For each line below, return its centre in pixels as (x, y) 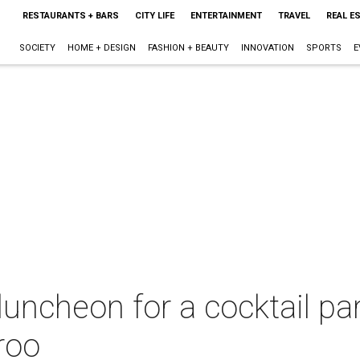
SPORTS (323, 48)
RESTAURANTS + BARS (70, 16)
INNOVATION (267, 48)
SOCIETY (37, 48)
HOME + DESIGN (101, 48)
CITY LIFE (154, 16)
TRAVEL (294, 16)
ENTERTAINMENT (226, 16)
